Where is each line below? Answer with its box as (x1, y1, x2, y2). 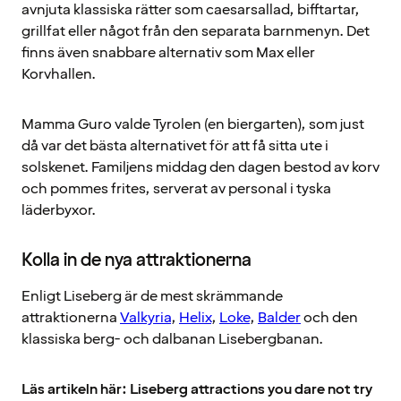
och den (301, 308, 358, 328)
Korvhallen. (21, 64, 96, 85)
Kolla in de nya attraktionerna (21, 248, 252, 274)
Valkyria (120, 308, 171, 328)
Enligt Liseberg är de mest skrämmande (21, 286, 283, 307)
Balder (258, 308, 301, 328)
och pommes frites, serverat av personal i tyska (21, 179, 331, 200)
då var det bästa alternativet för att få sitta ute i (21, 136, 328, 157)
